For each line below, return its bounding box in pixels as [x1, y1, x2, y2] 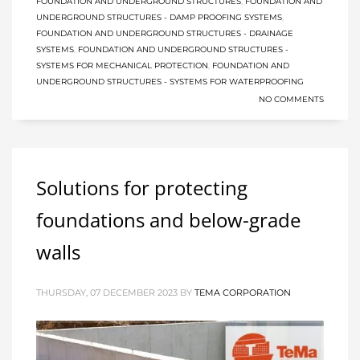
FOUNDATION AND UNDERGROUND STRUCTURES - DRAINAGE [36, 28, 293, 39]
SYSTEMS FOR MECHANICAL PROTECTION [36, 60, 208, 72]
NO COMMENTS [259, 94, 324, 105]
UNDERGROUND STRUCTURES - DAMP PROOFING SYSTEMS [36, 12, 282, 23]
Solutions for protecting [36, 174, 247, 202]
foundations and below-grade [36, 207, 301, 234]
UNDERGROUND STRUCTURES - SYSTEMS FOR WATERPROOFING [36, 76, 304, 88]
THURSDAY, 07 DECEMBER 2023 [36, 287, 178, 299]
